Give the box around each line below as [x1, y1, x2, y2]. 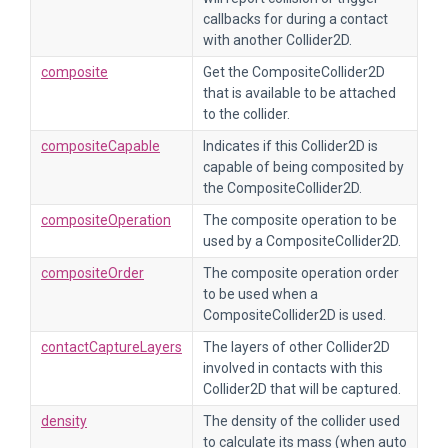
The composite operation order [203, 265, 399, 281]
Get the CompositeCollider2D [203, 64, 385, 80]
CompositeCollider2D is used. [203, 307, 386, 323]
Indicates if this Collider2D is [203, 138, 378, 154]
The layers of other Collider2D [203, 339, 390, 355]
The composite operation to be [203, 212, 397, 228]
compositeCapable [41, 138, 160, 154]
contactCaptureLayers [41, 339, 182, 355]
